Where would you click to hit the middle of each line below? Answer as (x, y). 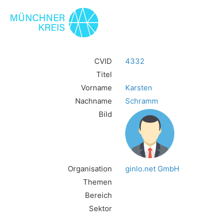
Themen (98, 182)
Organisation (90, 168)
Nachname (94, 101)
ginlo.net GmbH (152, 168)
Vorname (97, 87)
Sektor (101, 208)
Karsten (139, 87)
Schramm (142, 101)
